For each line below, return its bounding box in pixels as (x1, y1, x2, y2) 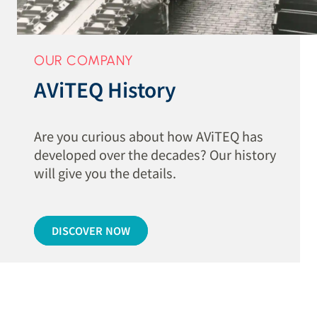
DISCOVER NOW (51, 223, 131, 238)
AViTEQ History (34, 74, 177, 103)
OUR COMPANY (34, 52, 134, 69)
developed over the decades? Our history (34, 144, 277, 163)
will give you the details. (34, 163, 177, 182)
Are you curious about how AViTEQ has (34, 126, 264, 145)
